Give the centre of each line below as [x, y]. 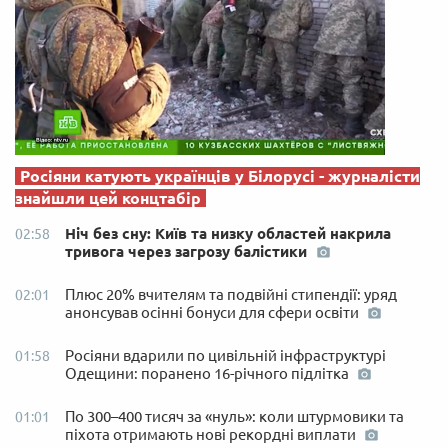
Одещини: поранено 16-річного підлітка [208, 373]
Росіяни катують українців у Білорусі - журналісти [220, 175]
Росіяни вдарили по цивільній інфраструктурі [225, 355]
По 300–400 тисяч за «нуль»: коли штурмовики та [234, 416]
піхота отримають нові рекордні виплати [212, 434]
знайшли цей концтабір [108, 197]
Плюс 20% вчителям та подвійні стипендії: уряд [231, 294]
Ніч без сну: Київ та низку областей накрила [228, 233]
